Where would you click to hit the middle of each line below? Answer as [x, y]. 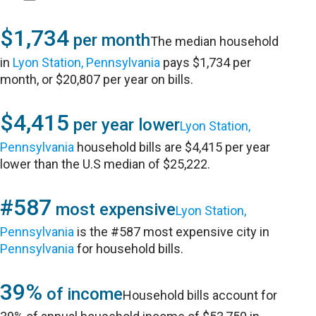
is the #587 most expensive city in [172, 232]
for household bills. [129, 249]
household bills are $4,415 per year [172, 147]
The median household [215, 41]
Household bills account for [200, 295]
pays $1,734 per [206, 62]
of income [83, 294]
